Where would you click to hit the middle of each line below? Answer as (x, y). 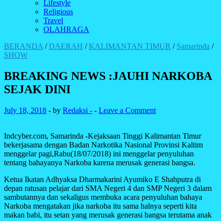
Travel (53, 20)
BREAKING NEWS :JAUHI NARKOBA (108, 76)
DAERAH (66, 46)
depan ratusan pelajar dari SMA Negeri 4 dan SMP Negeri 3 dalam (108, 188)
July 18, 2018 (25, 110)
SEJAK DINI (37, 89)
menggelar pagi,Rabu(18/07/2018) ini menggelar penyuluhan (99, 153)
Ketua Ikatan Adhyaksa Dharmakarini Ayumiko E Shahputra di (102, 179)
